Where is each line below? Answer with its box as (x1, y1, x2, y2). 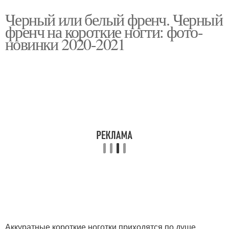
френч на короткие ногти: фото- (5, 20, 202, 42)
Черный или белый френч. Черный (5, 8, 222, 30)
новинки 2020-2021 (5, 33, 125, 55)
